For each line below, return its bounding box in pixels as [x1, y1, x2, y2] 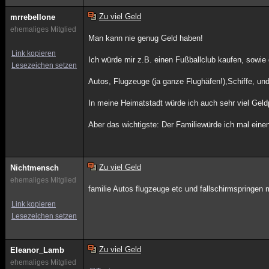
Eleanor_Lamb [10, 246, 64, 255]
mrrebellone [10, 13, 55, 22]
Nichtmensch [10, 163, 59, 172]
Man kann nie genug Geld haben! [88, 34, 204, 43]
